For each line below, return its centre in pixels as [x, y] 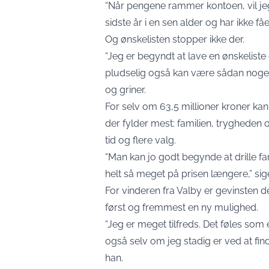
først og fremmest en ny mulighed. [182, 207]
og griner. [125, 90]
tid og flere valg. [141, 140]
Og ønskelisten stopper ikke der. [175, 39]
